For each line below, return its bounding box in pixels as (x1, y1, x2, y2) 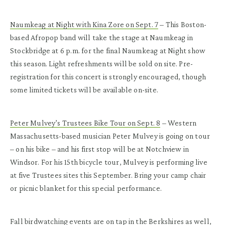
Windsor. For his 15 (10, 157, 71, 166)
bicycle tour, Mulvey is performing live (78, 157, 207, 166)
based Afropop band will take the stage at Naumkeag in (10, 33, 193, 42)
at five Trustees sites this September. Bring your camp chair (10, 170, 206, 179)
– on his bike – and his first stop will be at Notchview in (10, 144, 189, 153)
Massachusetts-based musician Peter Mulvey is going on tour (10, 131, 210, 140)
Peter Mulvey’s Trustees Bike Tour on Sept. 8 (10, 118, 161, 127)
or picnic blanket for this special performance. (10, 183, 164, 192)
